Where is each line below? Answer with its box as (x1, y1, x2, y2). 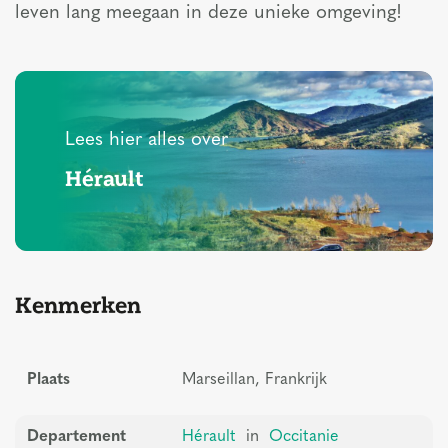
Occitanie (269, 429, 339, 445)
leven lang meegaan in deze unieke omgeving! (15, 4, 402, 23)
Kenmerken (15, 289, 141, 320)
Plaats (27, 372, 70, 388)
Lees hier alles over (65, 131, 228, 150)
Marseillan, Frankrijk (182, 372, 327, 388)
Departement (27, 429, 126, 445)
